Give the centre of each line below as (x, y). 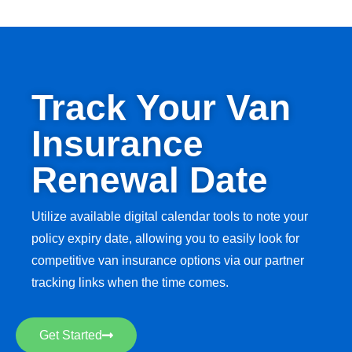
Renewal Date (150, 180)
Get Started (71, 335)
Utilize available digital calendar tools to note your (170, 216)
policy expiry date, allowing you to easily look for (165, 238)
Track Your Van (161, 107)
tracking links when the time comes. (130, 282)
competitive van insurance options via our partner (168, 260)
